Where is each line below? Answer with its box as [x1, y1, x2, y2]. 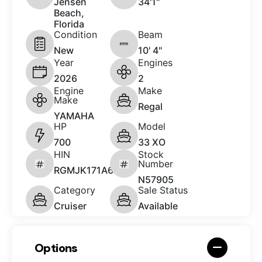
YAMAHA [54, 110, 94, 122]
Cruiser [54, 200, 87, 212]
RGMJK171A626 [54, 164, 125, 177]
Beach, [54, 7, 84, 19]
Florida [54, 18, 84, 30]
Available [138, 200, 178, 212]
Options [35, 240, 78, 256]
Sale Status [138, 184, 188, 196]
